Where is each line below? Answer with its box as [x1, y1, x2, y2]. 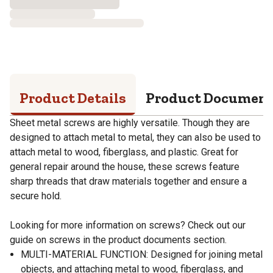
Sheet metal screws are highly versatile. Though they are [10, 116, 250, 129]
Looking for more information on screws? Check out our [10, 219, 246, 231]
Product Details [19, 88, 126, 107]
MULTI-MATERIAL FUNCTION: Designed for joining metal [21, 248, 263, 260]
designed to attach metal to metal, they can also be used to [10, 131, 261, 143]
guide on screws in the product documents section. [10, 233, 227, 246]
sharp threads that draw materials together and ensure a [10, 175, 247, 187]
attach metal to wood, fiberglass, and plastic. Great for [10, 146, 238, 158]
